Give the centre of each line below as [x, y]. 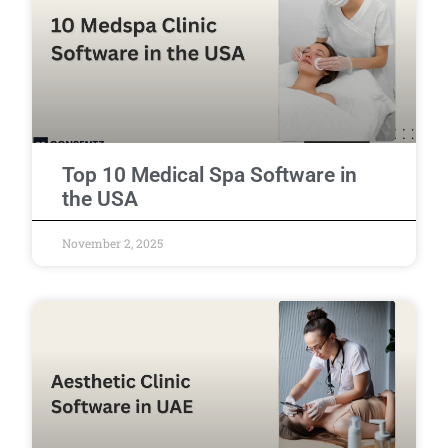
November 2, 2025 [113, 242]
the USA [100, 198]
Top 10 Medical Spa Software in [210, 174]
